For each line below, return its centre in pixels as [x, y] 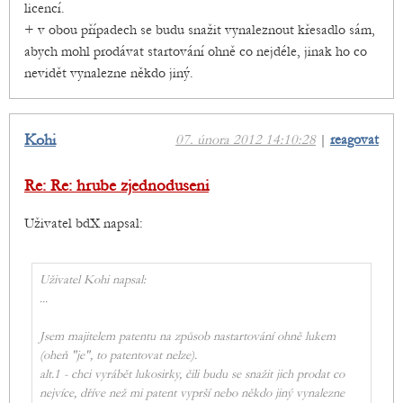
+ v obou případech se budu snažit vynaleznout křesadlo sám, [200, 30]
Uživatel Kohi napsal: [93, 280]
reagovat [354, 140]
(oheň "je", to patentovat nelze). [118, 356]
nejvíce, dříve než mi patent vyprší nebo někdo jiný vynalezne [192, 394]
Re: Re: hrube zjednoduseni [116, 186]
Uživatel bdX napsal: [84, 224]
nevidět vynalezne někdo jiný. [109, 73]
